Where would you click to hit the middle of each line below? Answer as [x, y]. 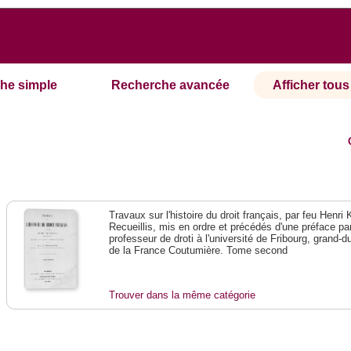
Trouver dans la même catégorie [183, 295]
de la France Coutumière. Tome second [199, 251]
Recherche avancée [171, 85]
